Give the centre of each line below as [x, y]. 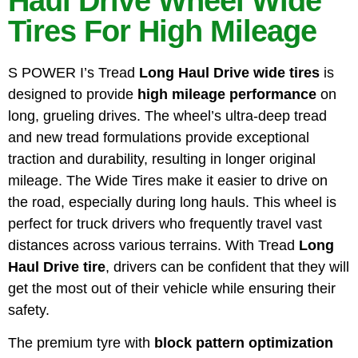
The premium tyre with [81, 342]
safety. [29, 310]
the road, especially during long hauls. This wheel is [172, 202]
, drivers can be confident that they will [227, 267]
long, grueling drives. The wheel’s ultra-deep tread [167, 115]
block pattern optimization [244, 342]
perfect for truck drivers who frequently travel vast [165, 223]
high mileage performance [227, 94]
